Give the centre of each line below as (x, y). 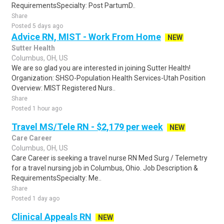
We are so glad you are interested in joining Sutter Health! (101, 68)
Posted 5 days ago (37, 26)
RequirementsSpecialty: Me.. (56, 178)
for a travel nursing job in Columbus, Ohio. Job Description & (105, 168)
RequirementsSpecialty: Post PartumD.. (73, 5)
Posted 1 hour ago (37, 108)
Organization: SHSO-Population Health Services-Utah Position (108, 78)
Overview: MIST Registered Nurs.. (63, 88)
